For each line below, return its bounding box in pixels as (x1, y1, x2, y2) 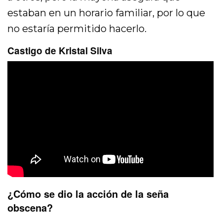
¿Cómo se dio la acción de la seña (7, 186, 169, 201)
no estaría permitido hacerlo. (7, 22, 147, 35)
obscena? (7, 200, 53, 215)
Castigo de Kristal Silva (7, 43, 112, 57)
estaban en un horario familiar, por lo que (7, 6, 206, 19)
